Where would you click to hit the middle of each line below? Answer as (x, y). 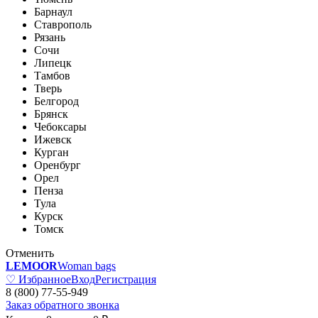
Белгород (56, 101)
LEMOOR (32, 266)
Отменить (30, 253)
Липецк (53, 63)
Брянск (51, 114)
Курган (51, 152)
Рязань (50, 37)
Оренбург (57, 165)
